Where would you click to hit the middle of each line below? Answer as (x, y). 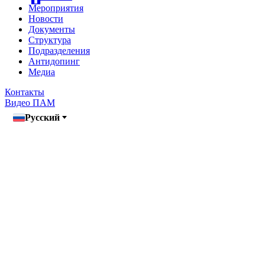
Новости (46, 18)
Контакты (25, 92)
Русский (42, 117)
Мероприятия (56, 8)
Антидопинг (54, 61)
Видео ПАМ (30, 102)
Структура (50, 40)
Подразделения (59, 50)
